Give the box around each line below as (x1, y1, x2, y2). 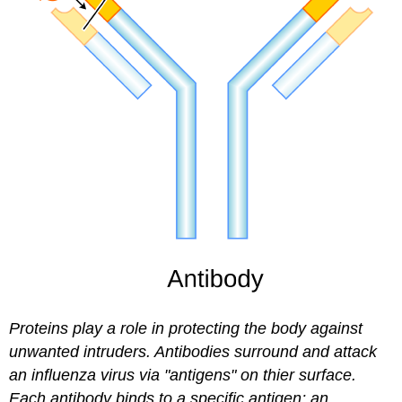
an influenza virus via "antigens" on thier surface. (9, 366, 357, 385)
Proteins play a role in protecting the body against (9, 319, 363, 338)
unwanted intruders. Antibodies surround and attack (9, 343, 378, 362)
